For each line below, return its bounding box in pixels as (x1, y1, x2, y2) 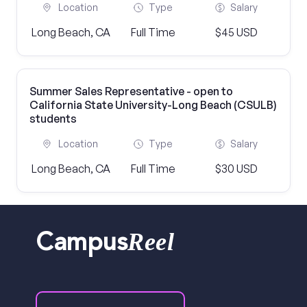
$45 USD (214, 25, 258, 39)
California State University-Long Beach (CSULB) (29, 98, 277, 112)
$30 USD (214, 162, 258, 175)
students (29, 112, 77, 125)
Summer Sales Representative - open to (29, 84, 233, 98)
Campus (36, 232, 128, 258)
